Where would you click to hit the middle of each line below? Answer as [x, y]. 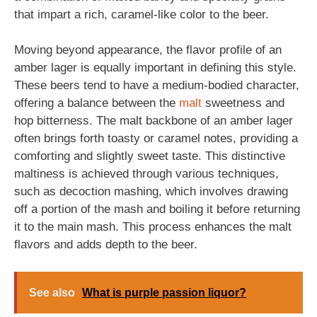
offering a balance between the [97, 103]
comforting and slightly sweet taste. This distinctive [150, 156]
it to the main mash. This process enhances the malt [153, 227]
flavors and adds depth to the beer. [106, 244]
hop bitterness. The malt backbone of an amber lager [154, 121]
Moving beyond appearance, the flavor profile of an [148, 50]
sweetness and [243, 103]
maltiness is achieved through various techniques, [146, 174]
